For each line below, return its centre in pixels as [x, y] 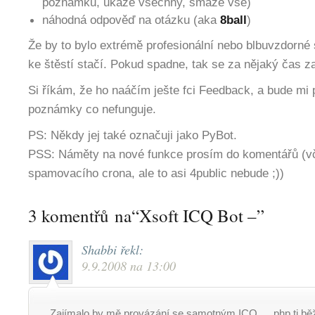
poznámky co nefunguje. [92, 109]
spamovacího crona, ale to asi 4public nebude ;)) [156, 173]
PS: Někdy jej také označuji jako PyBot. [133, 135]
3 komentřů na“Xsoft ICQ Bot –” [146, 216]
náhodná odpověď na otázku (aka [131, 20]
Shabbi [99, 250]
